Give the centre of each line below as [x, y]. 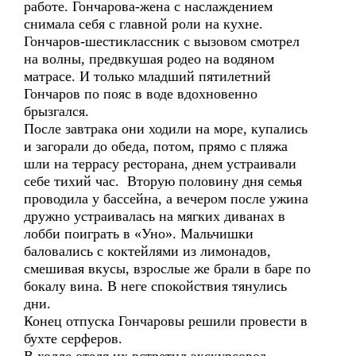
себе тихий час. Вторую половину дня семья [163, 181]
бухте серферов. [73, 339]
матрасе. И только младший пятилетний [147, 76]
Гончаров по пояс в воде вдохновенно [141, 94]
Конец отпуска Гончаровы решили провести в [166, 321]
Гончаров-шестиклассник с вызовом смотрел [162, 41]
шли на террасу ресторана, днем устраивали [160, 164]
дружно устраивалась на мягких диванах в [155, 216]
